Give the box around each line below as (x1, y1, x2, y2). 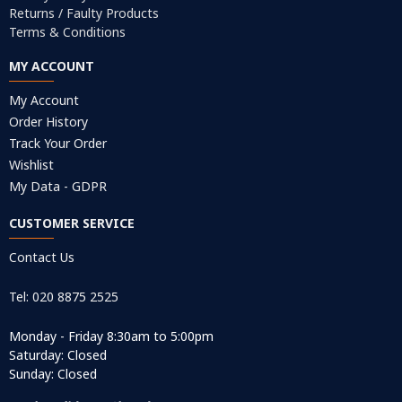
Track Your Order (9, 135, 107, 153)
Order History (9, 113, 88, 131)
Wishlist (9, 156, 54, 174)
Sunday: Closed (9, 365, 97, 383)
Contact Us (9, 249, 74, 267)
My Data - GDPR (9, 178, 107, 196)
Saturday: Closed (9, 346, 107, 364)
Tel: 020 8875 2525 (9, 288, 118, 306)
